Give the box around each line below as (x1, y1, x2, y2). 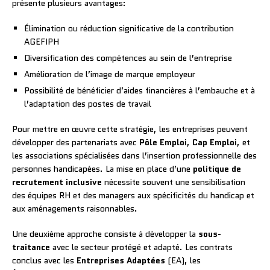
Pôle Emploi (139, 136, 187, 148)
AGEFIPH (24, 35, 59, 48)
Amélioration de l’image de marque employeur (24, 67, 195, 80)
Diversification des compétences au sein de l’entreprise (24, 51, 232, 64)
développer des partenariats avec (12, 136, 139, 148)
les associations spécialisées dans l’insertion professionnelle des (12, 149, 257, 162)
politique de (193, 162, 241, 175)
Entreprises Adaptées (77, 254, 165, 266)
